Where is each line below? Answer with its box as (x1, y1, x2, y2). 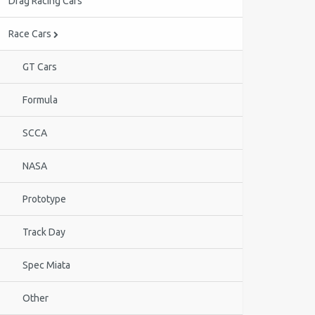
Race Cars (8, 28, 53, 39)
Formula (22, 94, 58, 105)
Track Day (22, 226, 65, 238)
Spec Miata (22, 259, 70, 271)
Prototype (22, 193, 66, 205)
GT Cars (22, 61, 57, 72)
